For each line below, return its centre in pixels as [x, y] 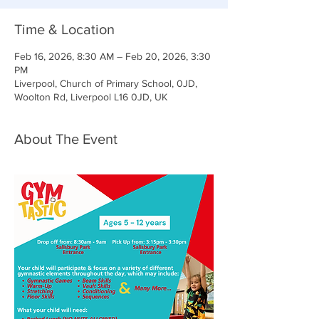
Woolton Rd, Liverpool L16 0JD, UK [91, 97]
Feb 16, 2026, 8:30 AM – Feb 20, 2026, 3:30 [113, 56]
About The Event [66, 139]
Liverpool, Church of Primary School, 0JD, [106, 83]
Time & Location [64, 29]
